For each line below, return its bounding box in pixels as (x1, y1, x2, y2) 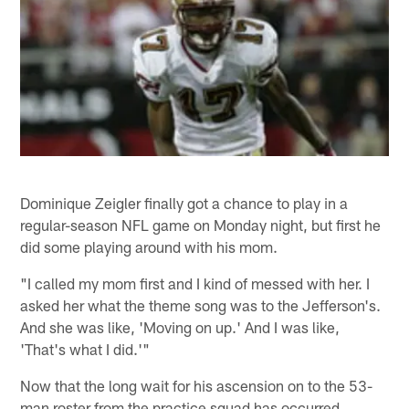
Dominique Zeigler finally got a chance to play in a (20, 193, 349, 212)
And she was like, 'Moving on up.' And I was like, (20, 317, 341, 336)
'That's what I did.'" (20, 339, 151, 358)
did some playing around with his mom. (20, 236, 278, 256)
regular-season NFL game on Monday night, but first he (20, 215, 382, 234)
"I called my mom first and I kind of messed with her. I (20, 273, 371, 292)
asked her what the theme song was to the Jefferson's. (20, 295, 382, 314)
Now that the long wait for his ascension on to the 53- (20, 375, 373, 394)
